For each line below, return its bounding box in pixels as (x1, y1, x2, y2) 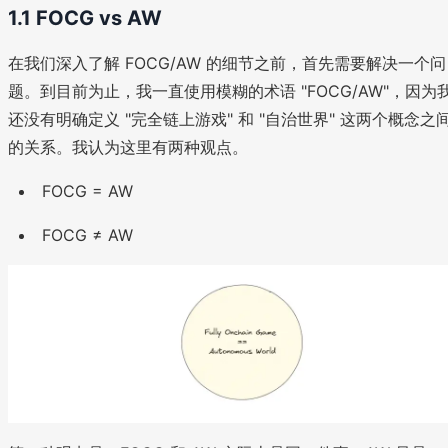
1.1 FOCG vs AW (8, 5, 162, 30)
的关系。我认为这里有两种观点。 (8, 136, 248, 157)
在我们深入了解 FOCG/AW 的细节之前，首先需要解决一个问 (8, 52, 446, 73)
